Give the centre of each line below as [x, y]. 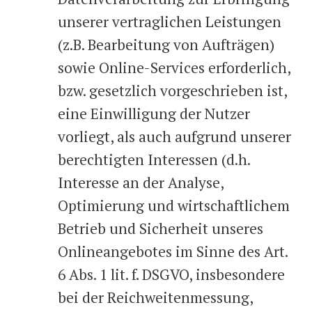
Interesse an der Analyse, [141, 182]
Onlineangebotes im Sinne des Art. [173, 251]
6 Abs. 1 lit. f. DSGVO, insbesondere [171, 274]
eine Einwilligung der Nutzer [154, 114]
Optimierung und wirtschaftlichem [174, 205]
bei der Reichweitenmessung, [155, 297]
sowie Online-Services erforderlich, [174, 68]
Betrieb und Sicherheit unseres [161, 228]
